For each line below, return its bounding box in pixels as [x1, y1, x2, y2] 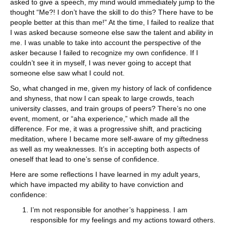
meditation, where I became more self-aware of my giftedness [10, 135, 208, 143]
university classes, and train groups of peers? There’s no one [10, 104, 206, 113]
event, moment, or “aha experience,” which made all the [10, 115, 190, 123]
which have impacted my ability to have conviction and [10, 180, 183, 189]
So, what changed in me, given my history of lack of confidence [10, 84, 212, 93]
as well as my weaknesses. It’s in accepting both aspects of [10, 145, 200, 154]
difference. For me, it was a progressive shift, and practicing [10, 125, 202, 133]
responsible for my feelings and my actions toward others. [30, 216, 215, 224]
